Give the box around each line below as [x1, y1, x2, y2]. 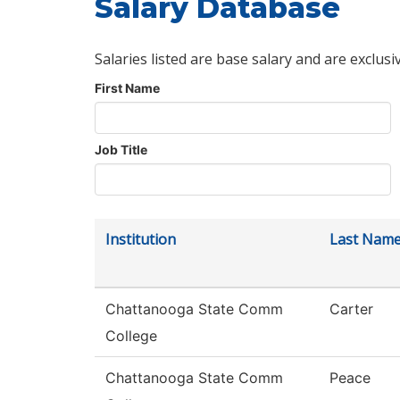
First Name [95, 80, 160, 96]
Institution [105, 229, 176, 250]
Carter [329, 300, 373, 319]
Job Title [95, 142, 147, 158]
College [105, 327, 157, 346]
